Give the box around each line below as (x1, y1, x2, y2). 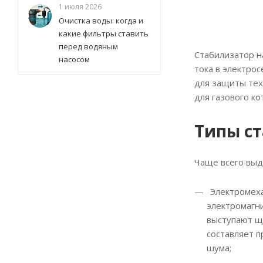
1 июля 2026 (59, 2, 102, 12)
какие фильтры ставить (59, 28, 149, 39)
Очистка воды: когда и (59, 15, 143, 26)
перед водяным (59, 41, 118, 52)
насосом (59, 54, 90, 65)
